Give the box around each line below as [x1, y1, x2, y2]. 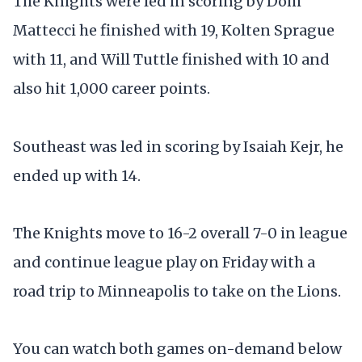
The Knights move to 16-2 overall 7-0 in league [13, 223, 347, 242]
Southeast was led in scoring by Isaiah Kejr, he [13, 137, 343, 156]
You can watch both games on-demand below [13, 339, 342, 358]
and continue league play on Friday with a [13, 252, 315, 271]
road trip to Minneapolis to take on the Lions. [13, 281, 341, 301]
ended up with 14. [13, 166, 141, 185]
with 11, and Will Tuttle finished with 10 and [13, 50, 330, 69]
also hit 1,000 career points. [13, 79, 210, 99]
